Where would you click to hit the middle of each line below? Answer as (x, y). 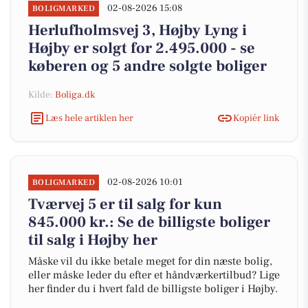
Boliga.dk (75, 95)
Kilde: (42, 95)
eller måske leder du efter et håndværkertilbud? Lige (154, 275)
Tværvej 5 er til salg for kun (125, 204)
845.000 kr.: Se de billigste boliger (149, 222)
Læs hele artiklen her (89, 118)
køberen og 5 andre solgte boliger (147, 66)
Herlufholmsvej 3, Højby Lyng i (137, 30)
